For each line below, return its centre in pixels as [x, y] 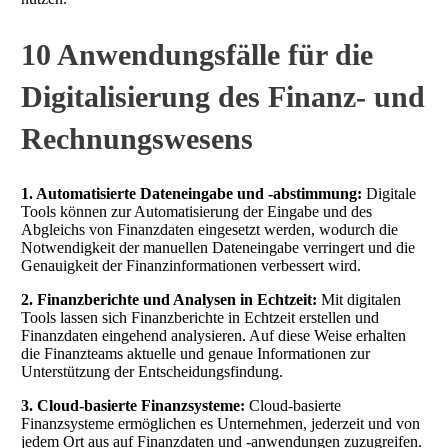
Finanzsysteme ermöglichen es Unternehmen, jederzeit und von [220, 423]
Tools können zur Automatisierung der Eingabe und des [196, 211]
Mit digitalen [359, 299]
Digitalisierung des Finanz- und [223, 97]
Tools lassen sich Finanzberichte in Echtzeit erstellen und [200, 317]
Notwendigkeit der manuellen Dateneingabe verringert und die [218, 247]
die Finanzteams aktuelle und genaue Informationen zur [195, 353]
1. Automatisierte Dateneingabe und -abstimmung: [191, 193]
